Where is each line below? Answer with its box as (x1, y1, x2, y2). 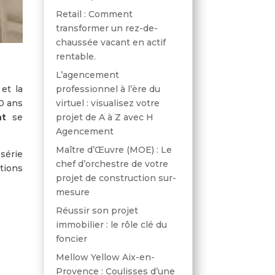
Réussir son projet (55, 204, 138, 216)
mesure (55, 186, 90, 198)
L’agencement (55, 69, 119, 80)
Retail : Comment (55, 8, 133, 20)
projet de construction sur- (55, 172, 176, 184)
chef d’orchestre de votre (55, 158, 168, 169)
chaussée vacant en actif (55, 36, 166, 48)
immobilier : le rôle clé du (55, 219, 167, 230)
